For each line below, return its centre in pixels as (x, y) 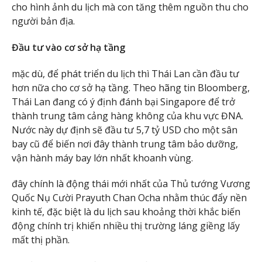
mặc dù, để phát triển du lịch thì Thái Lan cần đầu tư (125, 73)
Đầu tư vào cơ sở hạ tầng (68, 47)
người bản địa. (43, 21)
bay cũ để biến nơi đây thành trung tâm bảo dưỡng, (125, 144)
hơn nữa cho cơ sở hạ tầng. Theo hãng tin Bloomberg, (131, 87)
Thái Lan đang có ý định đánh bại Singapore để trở (123, 101)
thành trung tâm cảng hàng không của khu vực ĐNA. (127, 116)
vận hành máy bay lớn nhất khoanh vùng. (102, 158)
